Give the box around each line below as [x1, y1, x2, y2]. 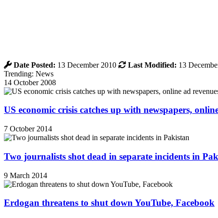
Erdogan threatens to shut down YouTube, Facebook [4, 198, 215, 208]
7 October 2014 [4, 125, 52, 133]
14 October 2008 [4, 78, 56, 87]
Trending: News [4, 69, 54, 78]
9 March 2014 [4, 171, 47, 180]
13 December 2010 [55, 60, 118, 69]
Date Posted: [14, 60, 55, 69]
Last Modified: [128, 60, 177, 69]
